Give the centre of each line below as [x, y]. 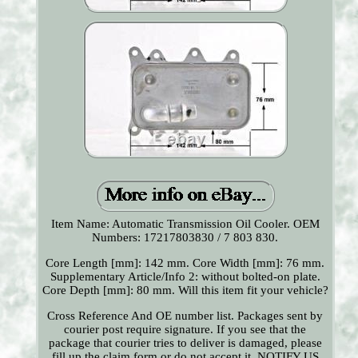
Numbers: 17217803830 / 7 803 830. [185, 238]
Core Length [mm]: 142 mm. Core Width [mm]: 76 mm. [185, 263]
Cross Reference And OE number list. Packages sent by [185, 316]
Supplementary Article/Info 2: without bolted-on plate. [185, 277]
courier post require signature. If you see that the [185, 330]
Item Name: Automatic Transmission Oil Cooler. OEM [185, 224]
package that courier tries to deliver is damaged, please [185, 343]
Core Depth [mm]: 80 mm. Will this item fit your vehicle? [185, 290]
